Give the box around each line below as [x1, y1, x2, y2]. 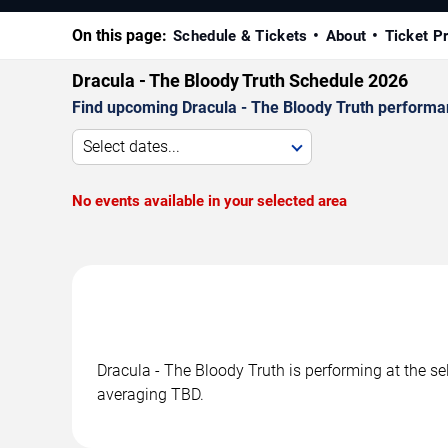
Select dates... [83, 137, 180, 157]
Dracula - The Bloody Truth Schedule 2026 [72, 70, 408, 92]
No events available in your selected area [72, 192, 347, 211]
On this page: [72, 26, 167, 46]
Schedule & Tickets [173, 27, 308, 46]
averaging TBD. [97, 385, 204, 405]
